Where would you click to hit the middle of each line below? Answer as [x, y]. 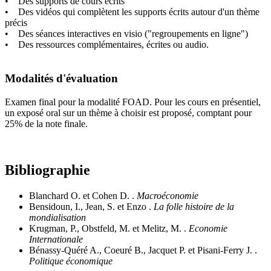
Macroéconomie [168, 195]
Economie [208, 228]
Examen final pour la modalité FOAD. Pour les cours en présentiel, [133, 102]
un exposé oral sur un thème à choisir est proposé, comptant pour [128, 113]
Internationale [56, 239]
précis [17, 22]
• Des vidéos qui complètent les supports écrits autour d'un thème [132, 11]
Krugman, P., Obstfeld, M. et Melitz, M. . [109, 228]
